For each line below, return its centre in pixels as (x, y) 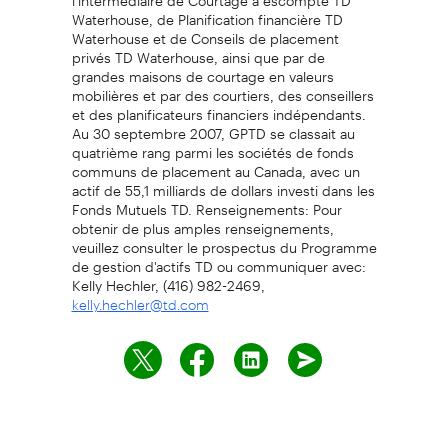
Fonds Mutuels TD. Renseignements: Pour (206, 202)
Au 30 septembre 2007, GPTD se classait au (213, 126)
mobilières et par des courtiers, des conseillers (222, 88)
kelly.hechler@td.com (140, 304)
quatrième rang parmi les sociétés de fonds (212, 145)
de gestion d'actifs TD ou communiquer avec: (218, 259)
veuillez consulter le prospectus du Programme (224, 240)
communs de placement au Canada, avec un (215, 164)
